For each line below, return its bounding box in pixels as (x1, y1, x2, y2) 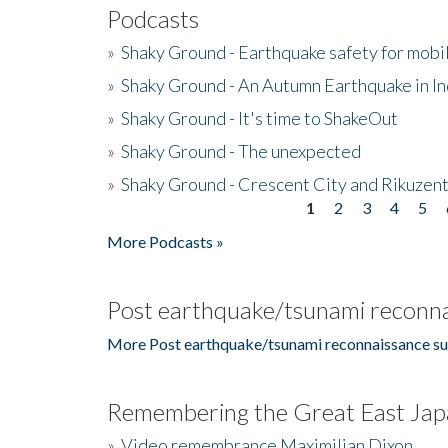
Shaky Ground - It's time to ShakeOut (121, 106, 398, 129)
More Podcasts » (107, 231, 224, 251)
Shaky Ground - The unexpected (121, 139, 361, 162)
